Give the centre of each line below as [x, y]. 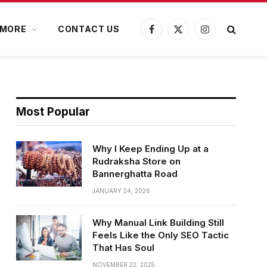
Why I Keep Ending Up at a [150, 149]
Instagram [223, 35]
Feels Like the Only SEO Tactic [160, 235]
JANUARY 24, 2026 [121, 191]
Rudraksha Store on [136, 161]
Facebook [171, 35]
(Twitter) [194, 47]
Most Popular [53, 112]
